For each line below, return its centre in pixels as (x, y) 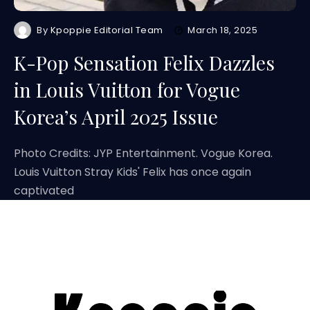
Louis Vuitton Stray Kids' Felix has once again (133, 172)
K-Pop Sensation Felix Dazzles (144, 63)
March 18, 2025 (223, 30)
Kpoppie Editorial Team (107, 30)
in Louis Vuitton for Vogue (127, 90)
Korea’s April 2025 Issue (116, 117)
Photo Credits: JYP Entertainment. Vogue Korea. (143, 153)
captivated (44, 191)
